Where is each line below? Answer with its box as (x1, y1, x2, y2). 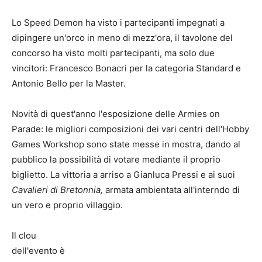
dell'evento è (12, 245, 65, 257)
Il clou (12, 230, 36, 242)
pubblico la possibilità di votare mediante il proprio (12, 154, 220, 166)
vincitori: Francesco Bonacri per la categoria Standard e (12, 63, 241, 74)
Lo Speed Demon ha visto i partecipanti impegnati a (12, 17, 225, 29)
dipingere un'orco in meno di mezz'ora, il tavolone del (12, 32, 233, 44)
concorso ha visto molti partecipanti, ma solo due (12, 47, 215, 59)
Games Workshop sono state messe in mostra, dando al (12, 139, 240, 150)
